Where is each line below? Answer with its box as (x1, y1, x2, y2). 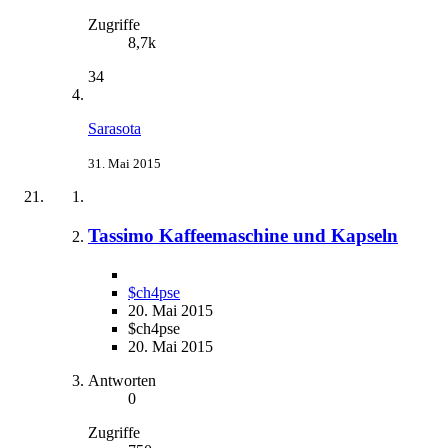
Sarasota (88, 120, 141, 138)
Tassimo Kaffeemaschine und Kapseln (88, 224, 398, 246)
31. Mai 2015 (88, 156, 161, 172)
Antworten (88, 371, 156, 389)
